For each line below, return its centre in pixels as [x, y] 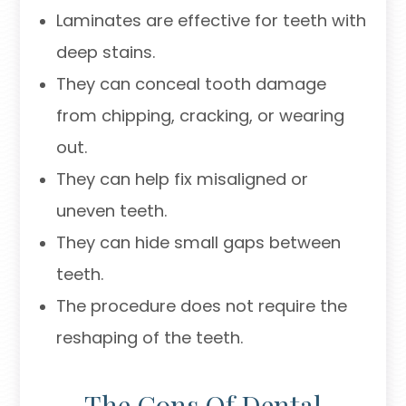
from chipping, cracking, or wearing [200, 116]
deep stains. [105, 53]
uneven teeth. [111, 211]
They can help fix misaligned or [182, 179]
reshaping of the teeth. [149, 338]
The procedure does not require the [201, 306]
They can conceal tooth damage [191, 84]
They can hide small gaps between [198, 243]
